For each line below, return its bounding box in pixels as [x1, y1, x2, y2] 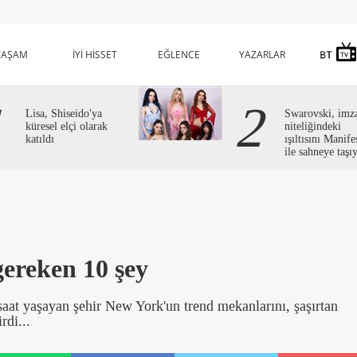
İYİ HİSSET [73, 48, 117, 62]
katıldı [25, 132, 54, 145]
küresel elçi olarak [25, 120, 108, 132]
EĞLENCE [157, 48, 200, 62]
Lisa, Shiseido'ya [25, 107, 102, 120]
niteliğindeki [284, 120, 341, 132]
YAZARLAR [239, 48, 285, 62]
